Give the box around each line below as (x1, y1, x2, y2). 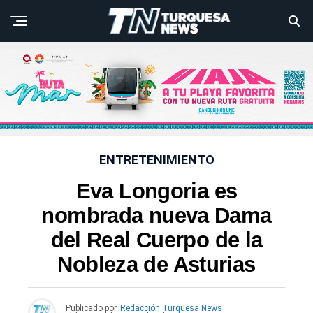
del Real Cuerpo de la (50, 228, 263, 253)
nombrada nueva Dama (41, 203, 272, 228)
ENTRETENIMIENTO (99, 152, 214, 168)
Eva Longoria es (75, 179, 238, 204)
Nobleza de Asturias (57, 252, 256, 277)
